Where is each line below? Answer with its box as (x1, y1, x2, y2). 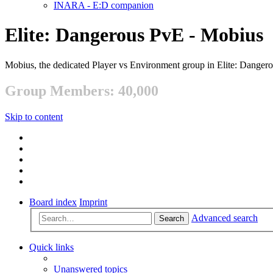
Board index (29, 196, 77, 207)
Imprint (79, 196, 107, 207)
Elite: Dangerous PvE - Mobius (5, 24, 263, 46)
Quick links (29, 242, 74, 253)
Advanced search (191, 213, 258, 224)
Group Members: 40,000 (5, 82, 158, 99)
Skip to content (5, 111, 63, 122)
